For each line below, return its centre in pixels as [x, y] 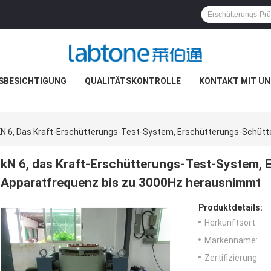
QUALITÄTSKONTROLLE [133, 81]
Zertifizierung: [232, 258]
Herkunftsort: [231, 223]
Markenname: [231, 240]
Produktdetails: [230, 208]
